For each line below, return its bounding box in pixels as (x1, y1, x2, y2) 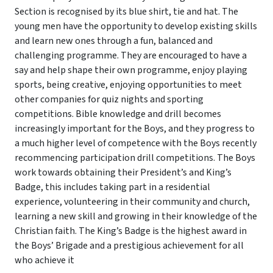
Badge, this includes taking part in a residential (15, 180, 210, 194)
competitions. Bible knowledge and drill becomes (15, 107, 221, 121)
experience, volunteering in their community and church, (15, 195, 250, 209)
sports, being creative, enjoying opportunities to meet (15, 78, 242, 92)
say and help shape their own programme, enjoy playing (15, 63, 247, 77)
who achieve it (15, 253, 74, 268)
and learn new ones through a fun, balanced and (15, 34, 213, 48)
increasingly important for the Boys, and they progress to (15, 122, 255, 136)
